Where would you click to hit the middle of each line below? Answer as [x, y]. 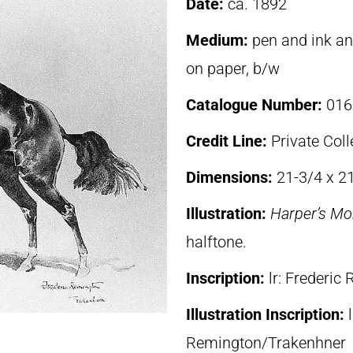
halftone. [216, 242]
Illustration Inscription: [267, 314]
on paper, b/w [233, 69]
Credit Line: [229, 141]
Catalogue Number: [256, 105]
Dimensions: [231, 177]
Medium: [219, 40]
